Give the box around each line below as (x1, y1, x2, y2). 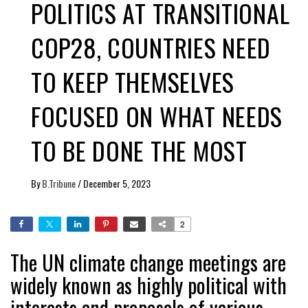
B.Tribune (42, 175, 78, 190)
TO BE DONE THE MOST (31, 131, 247, 168)
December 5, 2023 (83, 175, 151, 190)
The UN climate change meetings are (10, 246, 286, 278)
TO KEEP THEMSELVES (31, 63, 234, 100)
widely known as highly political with (10, 269, 287, 300)
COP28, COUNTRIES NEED (31, 28, 272, 65)
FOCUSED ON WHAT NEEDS (31, 97, 283, 134)
